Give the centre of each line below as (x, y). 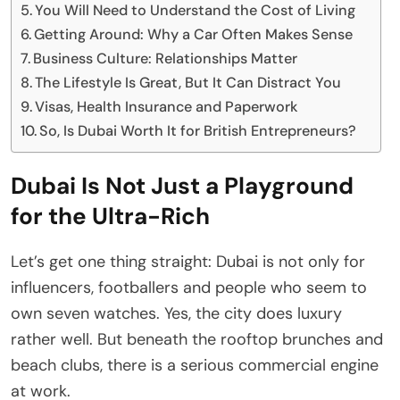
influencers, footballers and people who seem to (189, 288)
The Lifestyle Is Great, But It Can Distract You (188, 83)
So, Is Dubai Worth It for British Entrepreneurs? (198, 131)
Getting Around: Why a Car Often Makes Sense (194, 35)
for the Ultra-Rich (110, 217)
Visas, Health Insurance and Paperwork (167, 107)
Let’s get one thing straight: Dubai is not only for (188, 262)
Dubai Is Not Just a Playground (182, 186)
